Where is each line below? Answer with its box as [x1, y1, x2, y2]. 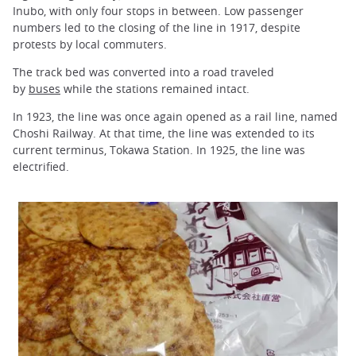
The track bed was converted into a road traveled [13, 64, 274, 79]
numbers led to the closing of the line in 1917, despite [13, 19, 300, 35]
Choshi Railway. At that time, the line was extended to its [13, 126, 315, 141]
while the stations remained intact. [60, 80, 250, 96]
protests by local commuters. [13, 36, 167, 52]
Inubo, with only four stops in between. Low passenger [13, 2, 304, 18]
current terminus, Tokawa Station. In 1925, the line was [13, 142, 305, 158]
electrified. [13, 159, 69, 175]
